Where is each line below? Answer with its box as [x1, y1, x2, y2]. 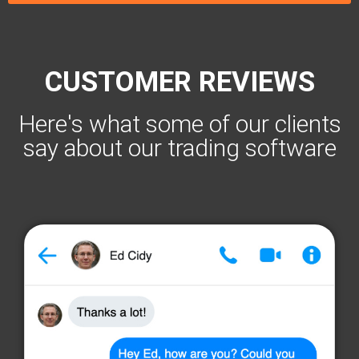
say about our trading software [22, 134, 337, 163]
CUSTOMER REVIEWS [44, 66, 315, 99]
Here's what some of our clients [18, 110, 341, 139]
